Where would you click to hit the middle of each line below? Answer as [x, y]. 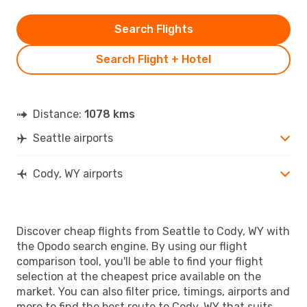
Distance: [59, 114]
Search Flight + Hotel [153, 59]
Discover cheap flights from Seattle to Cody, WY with [153, 231]
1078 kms [110, 114]
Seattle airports [73, 138]
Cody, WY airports [78, 173]
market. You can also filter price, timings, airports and [153, 291]
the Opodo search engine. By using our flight [132, 246]
